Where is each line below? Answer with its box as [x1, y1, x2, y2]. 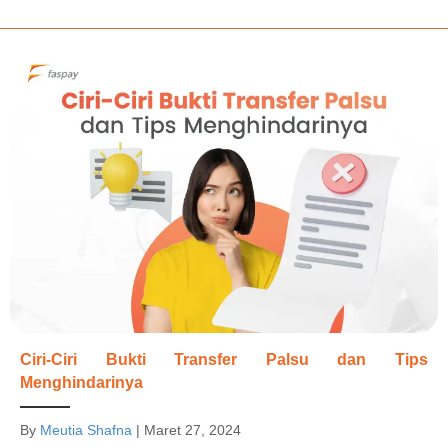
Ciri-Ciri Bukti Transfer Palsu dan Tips [20, 351, 428, 369]
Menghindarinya [20, 374, 143, 392]
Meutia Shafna [40, 422, 132, 439]
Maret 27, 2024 [144, 422, 241, 439]
